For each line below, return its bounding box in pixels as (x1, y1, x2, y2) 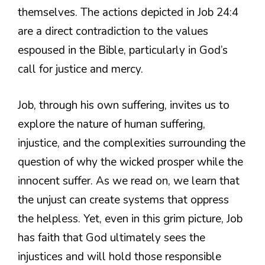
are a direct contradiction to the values (18, 24, 208, 40)
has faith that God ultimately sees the (18, 230, 205, 245)
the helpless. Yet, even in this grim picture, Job (18, 211, 243, 227)
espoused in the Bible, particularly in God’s (18, 43, 228, 59)
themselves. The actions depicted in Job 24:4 (18, 5, 238, 21)
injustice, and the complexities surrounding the (18, 135, 245, 151)
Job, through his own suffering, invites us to (18, 97, 230, 113)
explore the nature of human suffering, (18, 116, 205, 132)
